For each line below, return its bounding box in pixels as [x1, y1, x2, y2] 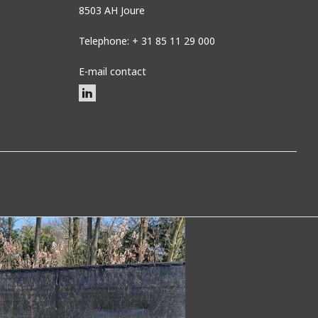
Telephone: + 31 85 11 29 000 [78, 33, 215, 48]
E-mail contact [78, 64, 146, 78]
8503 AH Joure [78, 3, 145, 17]
